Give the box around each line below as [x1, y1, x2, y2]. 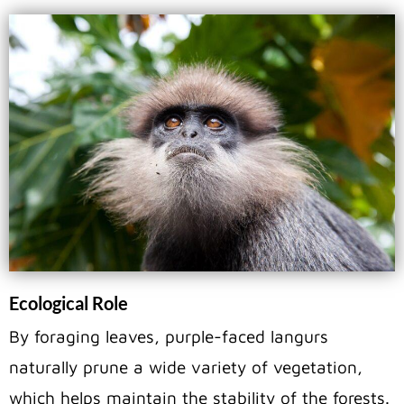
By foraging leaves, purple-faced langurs [9, 326, 328, 347]
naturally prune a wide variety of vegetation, [9, 357, 363, 378]
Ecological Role [9, 292, 128, 315]
